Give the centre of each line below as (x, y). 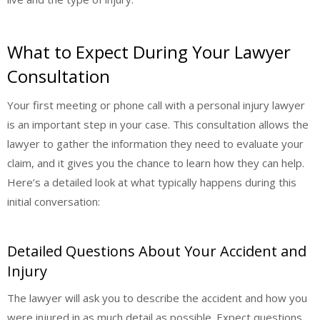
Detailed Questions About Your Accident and (157, 251)
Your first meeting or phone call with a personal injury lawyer (156, 105)
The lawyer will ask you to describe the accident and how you (157, 298)
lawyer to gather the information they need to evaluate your (155, 143)
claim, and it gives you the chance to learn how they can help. (156, 162)
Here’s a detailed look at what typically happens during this (152, 182)
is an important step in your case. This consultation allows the (158, 124)
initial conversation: (54, 201)
